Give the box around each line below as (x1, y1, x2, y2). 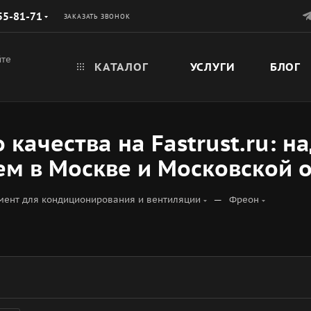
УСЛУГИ (190, 60, 235, 74)
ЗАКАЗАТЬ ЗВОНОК (63, 12, 131, 20)
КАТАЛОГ (91, 60, 149, 74)
